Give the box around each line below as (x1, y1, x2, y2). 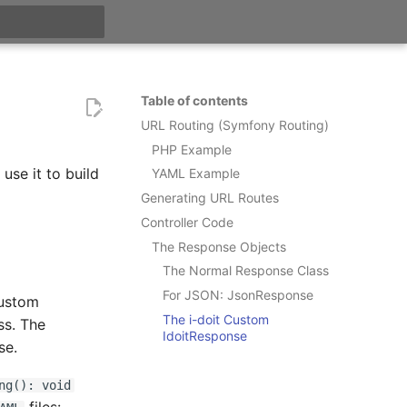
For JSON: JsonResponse (162, 287, 313, 303)
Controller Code (140, 213, 233, 230)
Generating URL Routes (140, 190, 279, 205)
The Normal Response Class (162, 263, 329, 279)
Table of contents (140, 93, 248, 108)
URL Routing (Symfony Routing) (140, 116, 329, 133)
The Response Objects (151, 238, 286, 254)
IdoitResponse (162, 327, 247, 343)
